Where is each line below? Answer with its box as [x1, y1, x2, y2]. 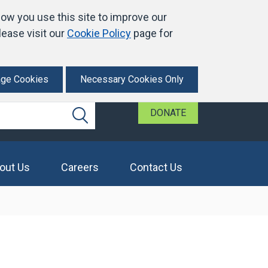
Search [72, 109, 117, 126]
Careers [61, 161, 99, 173]
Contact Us [130, 161, 182, 173]
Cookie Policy [67, 27, 131, 39]
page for [131, 27, 173, 39]
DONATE [150, 107, 186, 118]
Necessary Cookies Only [80, 74, 184, 85]
